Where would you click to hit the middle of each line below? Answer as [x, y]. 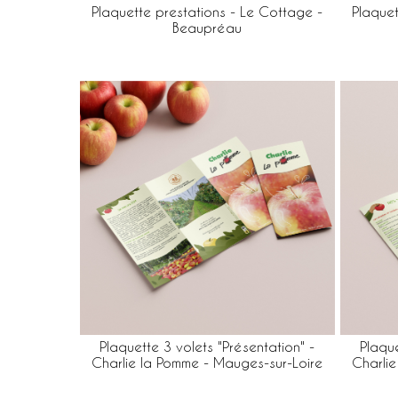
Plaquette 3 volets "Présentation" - [207, 347]
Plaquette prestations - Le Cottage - [207, 12]
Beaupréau [207, 28]
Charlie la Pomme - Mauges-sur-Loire [207, 363]
